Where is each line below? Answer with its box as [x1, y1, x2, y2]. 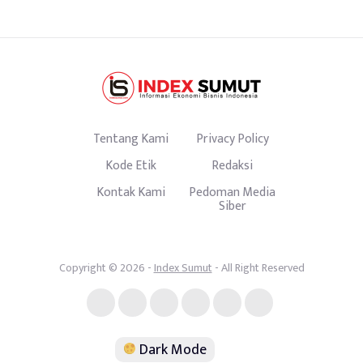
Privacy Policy [195, 127, 269, 149]
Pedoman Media [189, 181, 275, 203]
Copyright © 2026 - [58, 258, 154, 277]
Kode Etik [105, 154, 156, 176]
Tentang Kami [93, 127, 169, 149]
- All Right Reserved [211, 258, 305, 277]
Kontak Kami [96, 181, 165, 203]
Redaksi [211, 154, 253, 176]
